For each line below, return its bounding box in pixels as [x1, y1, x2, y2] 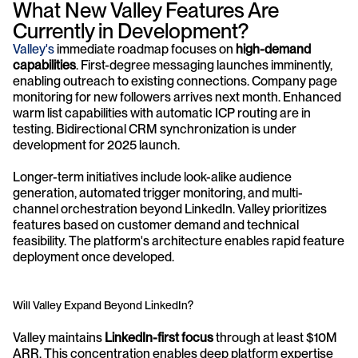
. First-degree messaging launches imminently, [76, 58, 332, 73]
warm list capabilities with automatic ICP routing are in [13, 105, 311, 121]
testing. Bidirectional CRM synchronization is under [13, 121, 296, 137]
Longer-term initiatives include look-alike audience [13, 169, 292, 185]
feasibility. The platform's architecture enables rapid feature [13, 233, 344, 249]
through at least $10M [213, 330, 337, 345]
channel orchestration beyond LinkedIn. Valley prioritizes [13, 201, 327, 217]
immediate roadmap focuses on [54, 42, 236, 57]
